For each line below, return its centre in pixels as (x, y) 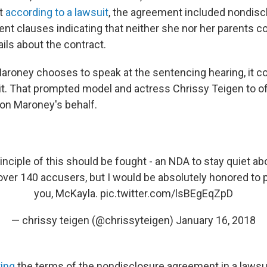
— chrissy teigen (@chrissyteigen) (94, 220)
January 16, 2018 (216, 220)
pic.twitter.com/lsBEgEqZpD (167, 193)
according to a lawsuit (57, 12)
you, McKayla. (67, 193)
